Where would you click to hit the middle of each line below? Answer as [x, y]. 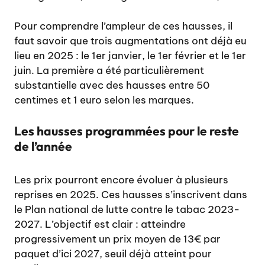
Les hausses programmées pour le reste [127, 130]
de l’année [43, 146]
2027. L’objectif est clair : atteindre [100, 224]
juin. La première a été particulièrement [109, 71]
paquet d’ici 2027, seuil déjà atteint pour [113, 253]
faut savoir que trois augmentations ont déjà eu [130, 41]
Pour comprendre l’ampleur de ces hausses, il [123, 26]
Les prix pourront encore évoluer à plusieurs [121, 180]
